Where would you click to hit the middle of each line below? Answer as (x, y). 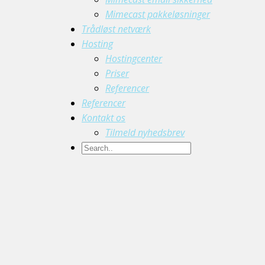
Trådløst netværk (116, 29)
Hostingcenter (134, 59)
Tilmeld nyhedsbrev (145, 132)
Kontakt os (104, 118)
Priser (117, 73)
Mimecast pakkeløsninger (158, 14)
